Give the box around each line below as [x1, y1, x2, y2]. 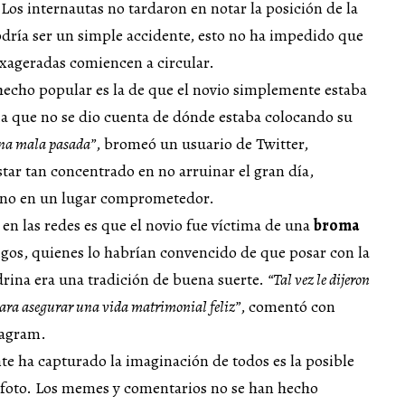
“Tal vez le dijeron [268, 268, 370, 291]
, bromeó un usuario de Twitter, [96, 133, 308, 155]
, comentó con [240, 296, 335, 318]
